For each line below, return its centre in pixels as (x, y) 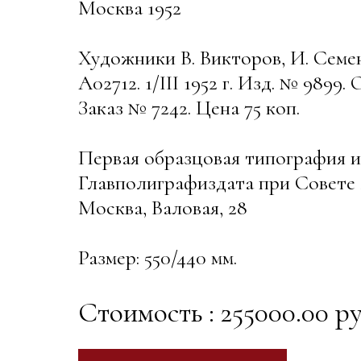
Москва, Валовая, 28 (163, 208)
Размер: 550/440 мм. (158, 258)
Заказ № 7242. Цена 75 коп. (189, 108)
